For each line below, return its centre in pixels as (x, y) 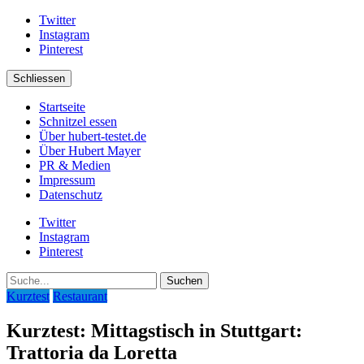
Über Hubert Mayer (90, 151)
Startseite (62, 107)
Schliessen (39, 78)
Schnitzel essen (78, 121)
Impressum (67, 180)
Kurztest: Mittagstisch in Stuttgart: (154, 330)
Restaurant (80, 296)
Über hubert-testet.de (93, 136)
